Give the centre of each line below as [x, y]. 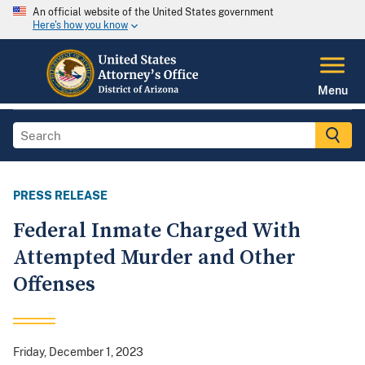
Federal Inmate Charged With [157, 231]
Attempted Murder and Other [154, 258]
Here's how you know [80, 26]
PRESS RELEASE [60, 196]
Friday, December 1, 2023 [78, 352]
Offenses [54, 285]
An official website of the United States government [153, 12]
